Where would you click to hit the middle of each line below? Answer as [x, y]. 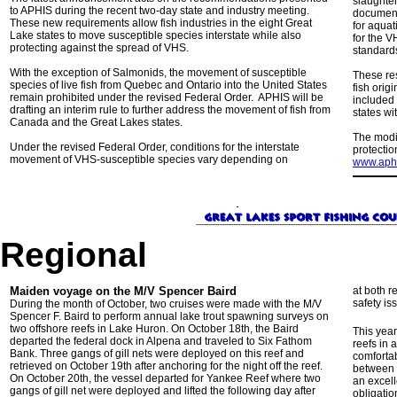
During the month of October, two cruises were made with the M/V [166, 304]
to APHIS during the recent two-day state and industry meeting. [161, 11]
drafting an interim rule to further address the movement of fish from [170, 110]
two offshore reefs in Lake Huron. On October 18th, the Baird [154, 329]
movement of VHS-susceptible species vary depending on [149, 160]
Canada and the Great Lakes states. [96, 122]
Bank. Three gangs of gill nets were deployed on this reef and [157, 354]
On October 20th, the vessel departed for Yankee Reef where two [165, 378]
